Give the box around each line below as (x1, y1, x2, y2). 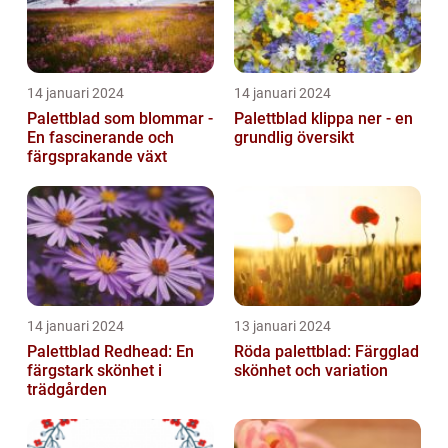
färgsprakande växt (27, 147, 167, 167)
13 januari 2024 (234, 318, 331, 335)
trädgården (27, 380, 107, 400)
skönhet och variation (234, 361, 388, 381)
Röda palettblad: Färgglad (234, 342, 419, 362)
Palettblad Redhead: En (27, 342, 194, 362)
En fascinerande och (27, 128, 174, 148)
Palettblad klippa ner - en (234, 109, 413, 129)
